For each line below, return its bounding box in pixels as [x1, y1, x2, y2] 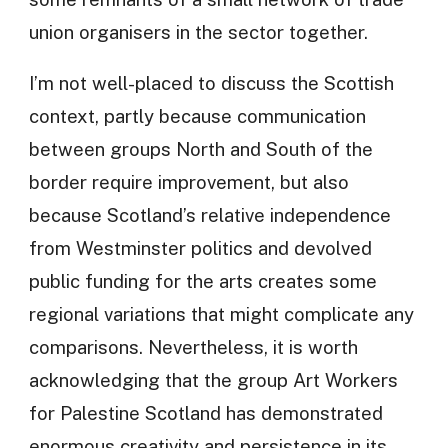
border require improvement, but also [28, 171, 349, 194]
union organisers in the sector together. [28, 20, 368, 43]
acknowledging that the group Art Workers [28, 369, 398, 392]
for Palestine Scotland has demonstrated [28, 402, 383, 425]
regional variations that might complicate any [28, 303, 414, 326]
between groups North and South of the [28, 138, 373, 161]
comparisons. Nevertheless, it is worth [28, 336, 358, 359]
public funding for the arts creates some [28, 270, 377, 293]
